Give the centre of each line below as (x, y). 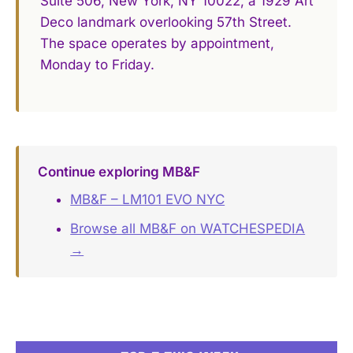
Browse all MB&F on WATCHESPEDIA (188, 229)
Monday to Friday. (98, 65)
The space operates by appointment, (158, 44)
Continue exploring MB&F (119, 171)
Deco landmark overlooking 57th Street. (166, 22)
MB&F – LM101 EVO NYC (148, 200)
